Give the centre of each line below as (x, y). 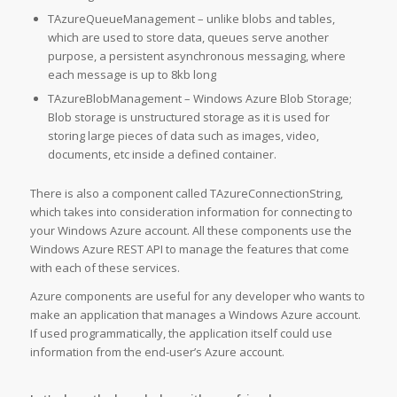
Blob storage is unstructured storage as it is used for (188, 117)
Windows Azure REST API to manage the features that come (189, 249)
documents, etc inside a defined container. (162, 155)
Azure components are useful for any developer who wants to (197, 296)
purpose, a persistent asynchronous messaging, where (196, 56)
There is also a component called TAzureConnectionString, (186, 194)
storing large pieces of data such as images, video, (183, 136)
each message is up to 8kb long (132, 75)
